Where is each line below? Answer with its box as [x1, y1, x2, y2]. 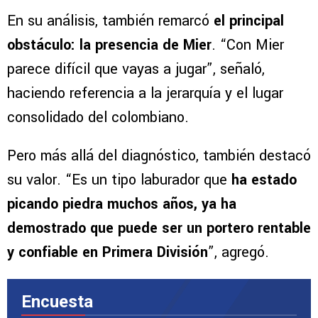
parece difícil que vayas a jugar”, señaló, [7, 59, 265, 80]
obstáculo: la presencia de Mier [7, 35, 212, 56]
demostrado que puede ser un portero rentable [7, 218, 311, 239]
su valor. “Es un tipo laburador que [7, 170, 231, 191]
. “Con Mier [212, 35, 284, 56]
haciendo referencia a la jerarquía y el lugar [7, 83, 283, 104]
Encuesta [21, 292, 93, 312]
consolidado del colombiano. [7, 107, 189, 128]
